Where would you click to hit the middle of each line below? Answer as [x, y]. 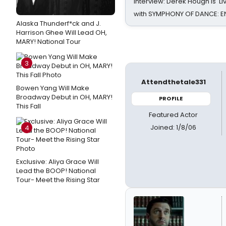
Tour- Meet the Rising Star [58, 180]
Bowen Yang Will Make [53, 88]
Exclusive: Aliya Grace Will [58, 162]
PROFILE [171, 98]
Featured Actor [174, 115]
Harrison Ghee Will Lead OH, [62, 33]
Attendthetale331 [173, 82]
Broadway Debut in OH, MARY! [64, 97]
